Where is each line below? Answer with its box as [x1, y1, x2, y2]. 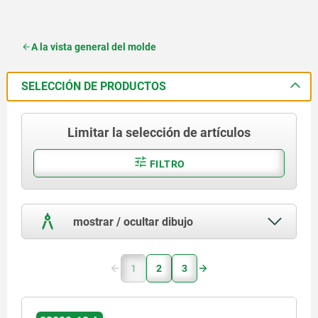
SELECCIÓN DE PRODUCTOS [21, 79, 166, 93]
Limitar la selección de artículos [67, 124, 251, 140]
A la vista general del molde [31, 40, 156, 53]
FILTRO [147, 158, 185, 170]
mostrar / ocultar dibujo [70, 214, 193, 229]
